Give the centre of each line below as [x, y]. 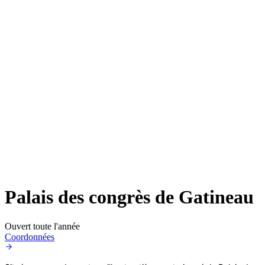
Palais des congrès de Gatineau [129, 197]
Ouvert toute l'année [42, 226]
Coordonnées [30, 237]
